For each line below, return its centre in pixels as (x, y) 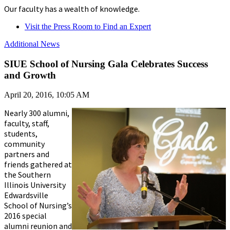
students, (21, 134)
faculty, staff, (27, 123)
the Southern (27, 175)
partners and (27, 154)
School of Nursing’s (38, 206)
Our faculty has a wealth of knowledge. (72, 8)
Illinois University (35, 185)
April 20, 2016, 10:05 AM (47, 95)
